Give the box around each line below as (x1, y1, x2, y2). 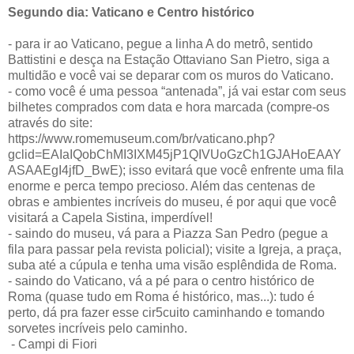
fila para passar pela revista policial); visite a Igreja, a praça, (8, 242, 341, 256)
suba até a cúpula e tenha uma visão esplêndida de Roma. (8, 258, 337, 272)
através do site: (8, 115, 92, 130)
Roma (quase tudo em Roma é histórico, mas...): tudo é (8, 289, 314, 303)
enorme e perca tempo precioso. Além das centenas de (8, 179, 315, 193)
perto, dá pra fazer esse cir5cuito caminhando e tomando (8, 305, 325, 319)
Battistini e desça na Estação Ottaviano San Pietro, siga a (8, 52, 330, 66)
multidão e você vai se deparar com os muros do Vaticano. (8, 68, 333, 82)
